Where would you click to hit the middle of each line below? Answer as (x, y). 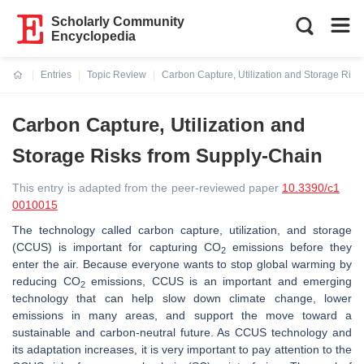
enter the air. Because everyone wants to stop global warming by (182, 264)
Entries (56, 75)
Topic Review (117, 75)
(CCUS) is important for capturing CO (117, 247)
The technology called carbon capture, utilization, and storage (182, 230)
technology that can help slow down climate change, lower (182, 298)
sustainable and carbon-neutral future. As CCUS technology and (182, 332)
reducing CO (46, 281)
